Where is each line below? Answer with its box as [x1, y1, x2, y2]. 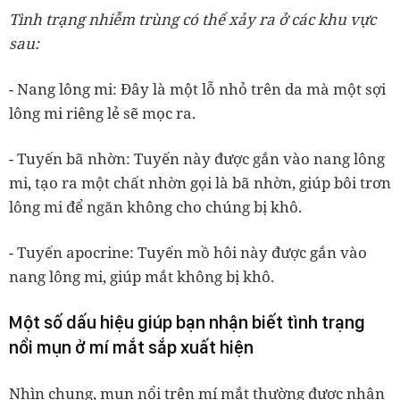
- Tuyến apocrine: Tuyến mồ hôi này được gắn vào [9, 241, 367, 262]
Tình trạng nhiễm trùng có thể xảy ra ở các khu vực [9, 8, 376, 29]
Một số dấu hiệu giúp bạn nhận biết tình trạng [9, 311, 365, 333]
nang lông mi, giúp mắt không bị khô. [9, 265, 274, 287]
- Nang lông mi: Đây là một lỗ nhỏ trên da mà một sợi [9, 78, 386, 99]
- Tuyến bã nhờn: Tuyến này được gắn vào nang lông [9, 147, 385, 169]
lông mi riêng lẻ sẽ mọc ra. [9, 102, 196, 123]
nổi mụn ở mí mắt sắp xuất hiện [9, 336, 254, 358]
